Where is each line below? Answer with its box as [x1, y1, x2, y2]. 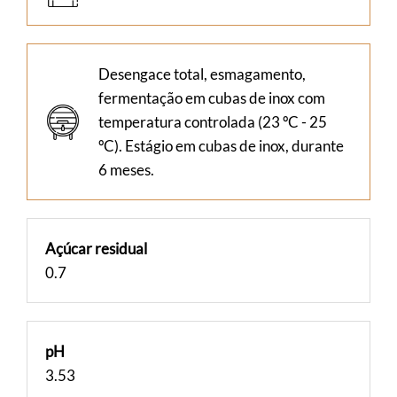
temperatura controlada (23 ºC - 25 [98, 113, 327, 131]
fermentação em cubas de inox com [98, 89, 325, 107]
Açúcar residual [45, 239, 147, 258]
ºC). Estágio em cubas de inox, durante [98, 136, 344, 155]
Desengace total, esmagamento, [98, 65, 306, 83]
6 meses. [98, 160, 154, 179]
